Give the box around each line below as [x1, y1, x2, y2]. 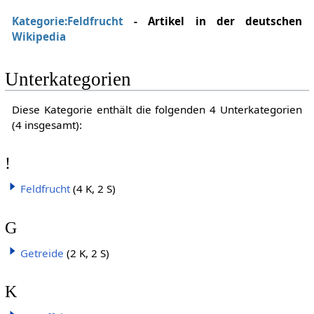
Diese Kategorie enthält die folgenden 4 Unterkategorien [11, 102, 303, 116]
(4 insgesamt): [11, 117, 82, 132]
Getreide [20, 245, 64, 260]
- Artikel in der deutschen [123, 14, 303, 29]
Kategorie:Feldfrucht [11, 14, 123, 29]
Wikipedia [11, 29, 66, 44]
